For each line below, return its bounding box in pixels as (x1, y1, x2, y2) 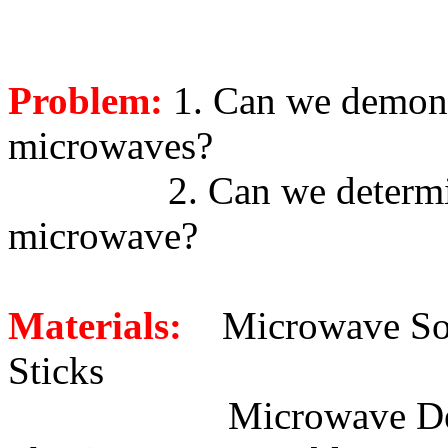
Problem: (8, 79, 163, 122)
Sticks (8, 349, 104, 392)
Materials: (8, 304, 182, 347)
